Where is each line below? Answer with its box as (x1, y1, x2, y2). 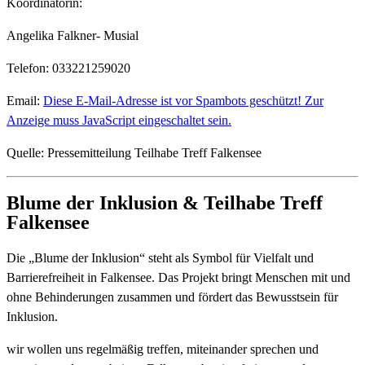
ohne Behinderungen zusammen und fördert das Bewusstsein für (7, 290, 338, 305)
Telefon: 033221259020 (7, 60, 130, 75)
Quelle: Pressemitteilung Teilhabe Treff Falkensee (7, 145, 262, 160)
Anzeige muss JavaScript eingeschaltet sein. (7, 112, 231, 127)
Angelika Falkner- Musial (7, 28, 139, 42)
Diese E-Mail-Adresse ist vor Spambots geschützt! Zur (43, 93, 323, 108)
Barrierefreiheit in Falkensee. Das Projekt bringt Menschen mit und (7, 270, 350, 285)
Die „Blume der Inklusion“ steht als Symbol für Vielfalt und (7, 251, 314, 266)
